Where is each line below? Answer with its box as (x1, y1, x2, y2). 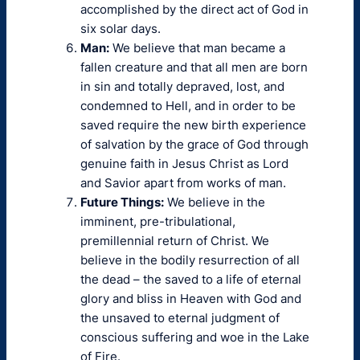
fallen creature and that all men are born (80, 59, 308, 75)
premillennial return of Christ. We (80, 233, 269, 248)
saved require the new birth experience (80, 117, 306, 133)
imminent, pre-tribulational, (80, 214, 235, 229)
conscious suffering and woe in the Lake (80, 329, 309, 345)
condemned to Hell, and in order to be (80, 98, 296, 113)
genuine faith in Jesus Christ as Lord (80, 156, 288, 171)
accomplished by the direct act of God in (80, 2, 309, 17)
